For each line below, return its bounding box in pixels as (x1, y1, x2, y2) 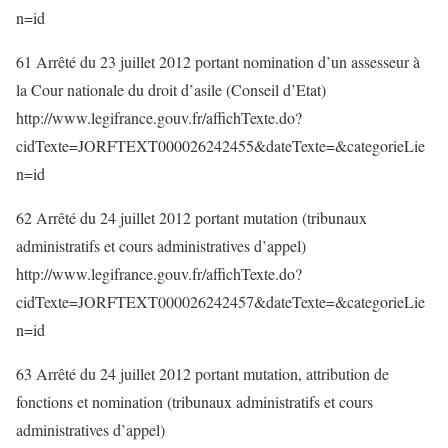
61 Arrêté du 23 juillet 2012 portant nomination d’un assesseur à (16, 51, 420, 72)
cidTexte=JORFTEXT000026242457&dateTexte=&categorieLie (16, 291, 425, 312)
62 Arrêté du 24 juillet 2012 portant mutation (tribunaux (16, 207, 367, 228)
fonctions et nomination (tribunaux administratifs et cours (16, 391, 373, 412)
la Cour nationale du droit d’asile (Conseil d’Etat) (16, 79, 326, 100)
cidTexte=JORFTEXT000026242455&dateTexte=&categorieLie (16, 135, 425, 156)
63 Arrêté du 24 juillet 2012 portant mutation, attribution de (16, 363, 389, 384)
